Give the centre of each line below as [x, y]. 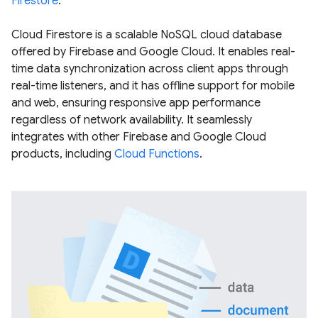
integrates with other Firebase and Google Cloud [139, 137]
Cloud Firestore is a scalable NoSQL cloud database [147, 35]
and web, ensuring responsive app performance [136, 103]
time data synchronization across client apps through [150, 69]
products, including [63, 154]
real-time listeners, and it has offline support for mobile [153, 86]
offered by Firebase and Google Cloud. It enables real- [153, 52]
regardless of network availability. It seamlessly [132, 120]
